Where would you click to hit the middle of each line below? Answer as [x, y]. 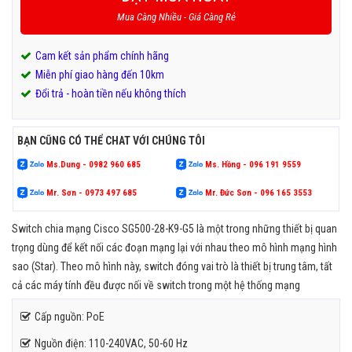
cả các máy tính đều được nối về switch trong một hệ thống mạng [156, 285]
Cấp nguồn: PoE [70, 316]
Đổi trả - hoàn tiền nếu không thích [111, 93]
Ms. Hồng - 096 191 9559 [252, 164]
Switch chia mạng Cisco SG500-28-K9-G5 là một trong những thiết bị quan [174, 228]
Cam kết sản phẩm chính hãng [102, 55]
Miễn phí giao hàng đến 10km [100, 74]
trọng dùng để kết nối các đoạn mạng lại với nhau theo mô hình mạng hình [174, 247]
